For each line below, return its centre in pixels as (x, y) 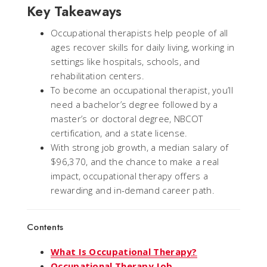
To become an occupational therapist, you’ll (142, 90)
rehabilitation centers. (97, 75)
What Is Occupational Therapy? (124, 251)
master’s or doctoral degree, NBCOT (127, 118)
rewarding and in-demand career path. (133, 190)
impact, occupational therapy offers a (130, 176)
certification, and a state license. (119, 133)
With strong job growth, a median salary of (140, 147)
